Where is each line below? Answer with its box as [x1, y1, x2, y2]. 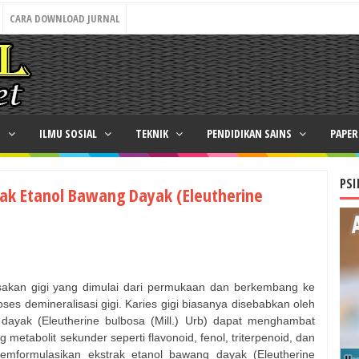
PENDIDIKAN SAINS [207, 126, 294, 141]
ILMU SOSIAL [39, 126, 99, 141]
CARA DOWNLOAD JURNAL [10, 11, 119, 26]
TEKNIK [135, 126, 171, 141]
